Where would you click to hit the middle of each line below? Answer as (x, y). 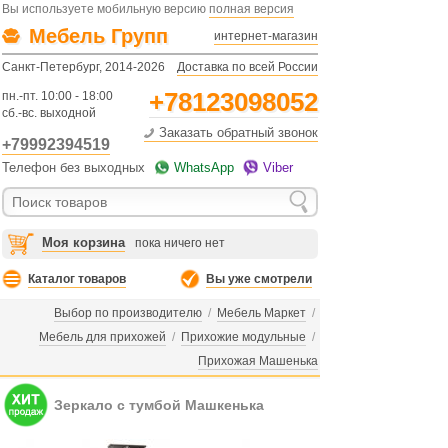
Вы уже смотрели (259, 279)
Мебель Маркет (261, 313)
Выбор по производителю (128, 313)
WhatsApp (204, 167)
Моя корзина (83, 242)
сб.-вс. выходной (49, 113)
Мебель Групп (98, 36)
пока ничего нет (180, 243)
